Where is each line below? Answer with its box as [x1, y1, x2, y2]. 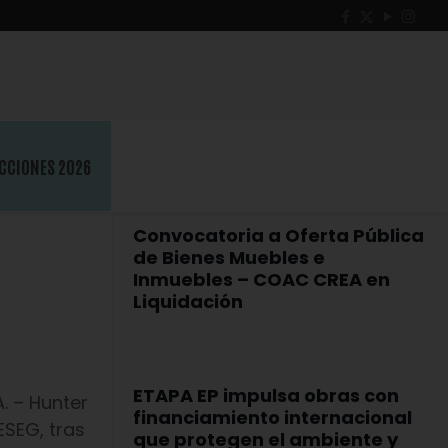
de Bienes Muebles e [133, 245, 325, 270]
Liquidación [133, 289, 243, 314]
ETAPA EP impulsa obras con [133, 383, 399, 408]
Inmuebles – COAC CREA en [133, 267, 390, 292]
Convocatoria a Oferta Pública [133, 223, 424, 248]
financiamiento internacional [133, 405, 412, 430]
